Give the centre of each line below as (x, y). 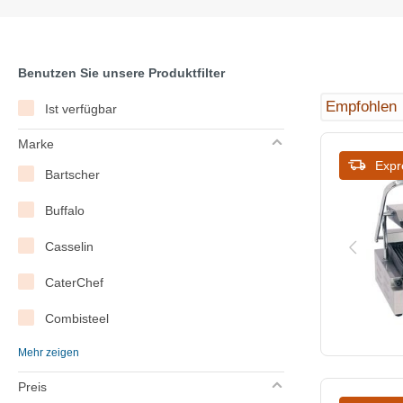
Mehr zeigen (49, 352)
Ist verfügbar (81, 108)
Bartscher (73, 174)
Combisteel (77, 318)
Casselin (70, 246)
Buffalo (65, 210)
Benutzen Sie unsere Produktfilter (121, 72)
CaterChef (75, 282)
